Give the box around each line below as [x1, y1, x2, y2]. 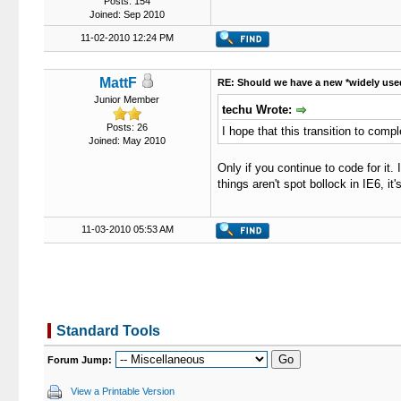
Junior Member [94, 94, 159, 105]
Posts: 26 [106, 122, 148, 132]
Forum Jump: [47, 354, 112, 365]
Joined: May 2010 [88, 135, 166, 146]
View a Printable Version [70, 386, 175, 397]
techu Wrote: [221, 103, 295, 116]
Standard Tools [55, 323, 160, 338]
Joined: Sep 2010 [89, 9, 165, 20]
